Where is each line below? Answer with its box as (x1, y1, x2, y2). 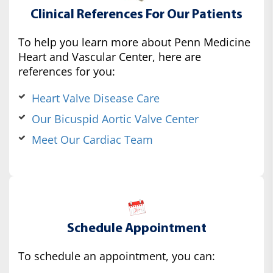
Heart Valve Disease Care (32, 91, 160, 106)
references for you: (18, 64, 115, 79)
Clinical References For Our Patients (30, 8, 243, 23)
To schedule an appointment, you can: (18, 249, 215, 264)
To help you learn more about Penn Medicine (18, 35, 250, 50)
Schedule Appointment (66, 222, 207, 236)
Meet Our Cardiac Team (32, 132, 153, 147)
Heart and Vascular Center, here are (18, 49, 201, 65)
